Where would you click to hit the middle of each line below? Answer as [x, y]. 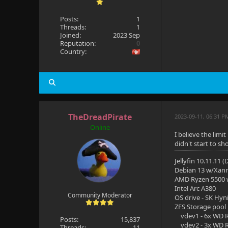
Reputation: [78, 43]
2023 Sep [127, 35]
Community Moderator [100, 195]
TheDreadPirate [100, 117]
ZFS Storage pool [201, 207]
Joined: [70, 35]
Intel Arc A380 [195, 188]
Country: [73, 51]
